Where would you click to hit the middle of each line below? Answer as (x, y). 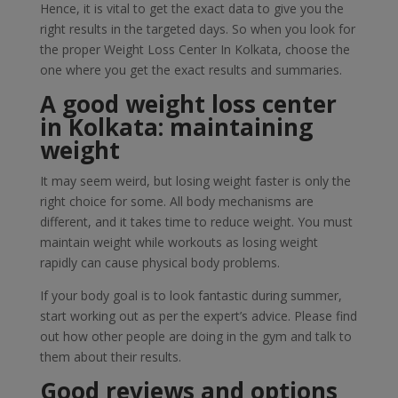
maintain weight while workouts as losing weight (179, 242)
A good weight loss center (188, 103)
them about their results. (110, 356)
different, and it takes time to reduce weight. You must (196, 221)
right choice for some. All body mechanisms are (176, 201)
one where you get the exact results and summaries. (191, 69)
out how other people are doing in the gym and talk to (195, 336)
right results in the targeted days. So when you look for (197, 28)
